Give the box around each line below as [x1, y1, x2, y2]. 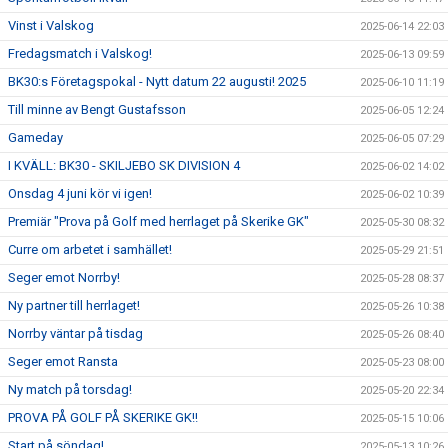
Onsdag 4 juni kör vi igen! [8, 186, 152, 201]
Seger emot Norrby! [8, 270, 120, 285]
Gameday [8, 130, 63, 145]
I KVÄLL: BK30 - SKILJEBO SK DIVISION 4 [8, 158, 240, 173]
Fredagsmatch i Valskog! [8, 46, 152, 61]
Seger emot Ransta [8, 354, 118, 369]
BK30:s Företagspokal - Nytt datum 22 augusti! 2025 [8, 74, 306, 89]
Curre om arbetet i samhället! [8, 242, 172, 257]
